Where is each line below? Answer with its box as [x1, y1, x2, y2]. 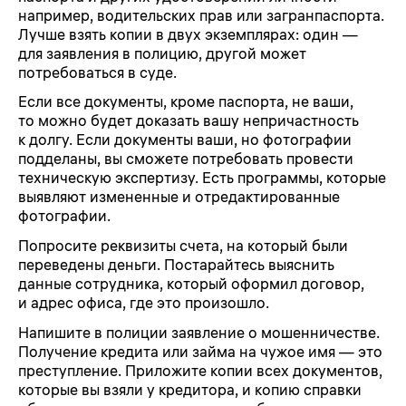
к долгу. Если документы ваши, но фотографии [18, 130, 352, 150]
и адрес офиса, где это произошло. [18, 294, 269, 312]
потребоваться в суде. [18, 63, 177, 82]
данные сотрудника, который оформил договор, [18, 275, 364, 293]
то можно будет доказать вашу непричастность [18, 111, 359, 130]
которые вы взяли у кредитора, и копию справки [18, 380, 362, 399]
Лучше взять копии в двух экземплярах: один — [18, 24, 358, 43]
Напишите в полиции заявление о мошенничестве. [18, 323, 380, 342]
